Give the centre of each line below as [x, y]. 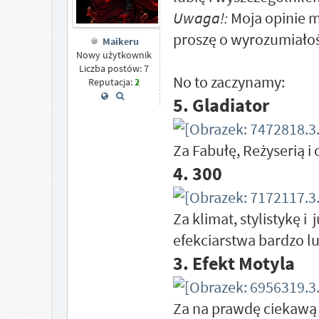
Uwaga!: [200, 18]
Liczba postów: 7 [114, 69]
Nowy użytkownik [114, 55]
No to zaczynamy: [229, 82]
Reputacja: [111, 82]
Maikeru [120, 42]
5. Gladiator [221, 105]
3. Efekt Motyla [234, 263]
